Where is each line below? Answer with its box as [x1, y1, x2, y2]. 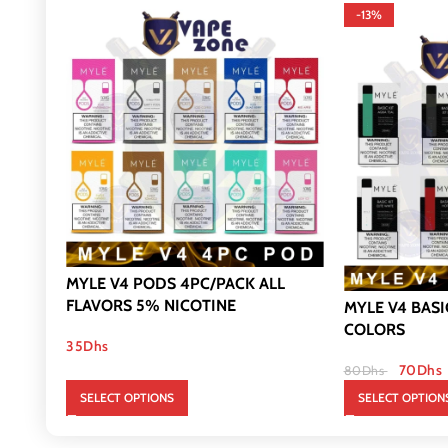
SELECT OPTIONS [80, 390, 174, 405]
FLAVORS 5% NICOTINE [66, 296, 236, 315]
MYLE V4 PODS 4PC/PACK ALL [66, 274, 285, 293]
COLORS [343, 320, 405, 339]
